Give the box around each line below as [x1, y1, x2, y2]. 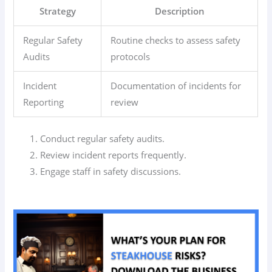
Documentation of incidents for [110, 80, 242, 92]
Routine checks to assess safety [110, 34, 241, 47]
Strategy [39, 5, 76, 18]
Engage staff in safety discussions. [40, 165, 182, 178]
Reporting [23, 96, 64, 109]
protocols [110, 50, 151, 63]
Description [154, 5, 205, 18]
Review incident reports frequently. [40, 149, 187, 161]
